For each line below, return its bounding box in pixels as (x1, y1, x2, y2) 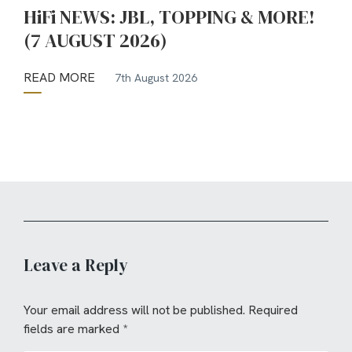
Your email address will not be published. (24, 302, 245, 319)
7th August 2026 (115, 70, 197, 85)
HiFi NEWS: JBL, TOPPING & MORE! (24, 4, 315, 31)
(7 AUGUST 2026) (24, 27, 167, 54)
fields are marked (24, 321, 123, 338)
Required (248, 302, 298, 319)
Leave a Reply (24, 254, 128, 277)
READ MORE (24, 69, 95, 86)
